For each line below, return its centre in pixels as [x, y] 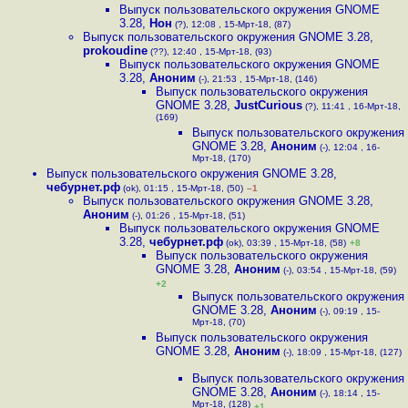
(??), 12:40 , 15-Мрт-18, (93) [209, 51]
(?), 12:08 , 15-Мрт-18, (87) [231, 24]
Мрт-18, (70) [219, 324]
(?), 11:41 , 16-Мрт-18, [352, 106]
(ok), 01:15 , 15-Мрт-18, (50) [182, 188]
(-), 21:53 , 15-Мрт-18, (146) [256, 79]
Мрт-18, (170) [221, 160]
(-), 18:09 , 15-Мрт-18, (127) [341, 352]
